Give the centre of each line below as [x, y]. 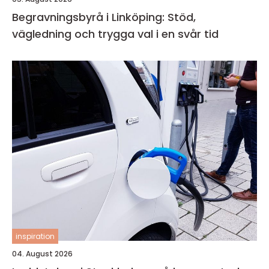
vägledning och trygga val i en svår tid [115, 34]
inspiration [35, 236]
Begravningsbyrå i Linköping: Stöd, [104, 17]
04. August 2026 [42, 254]
